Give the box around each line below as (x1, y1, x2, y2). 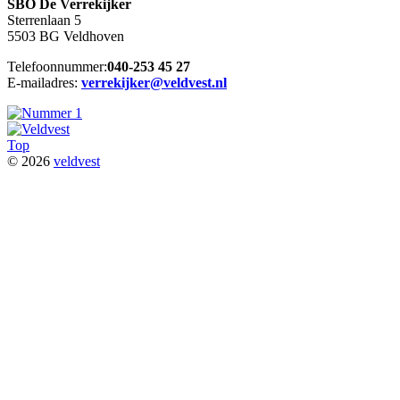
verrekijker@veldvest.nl (81, 74, 227, 90)
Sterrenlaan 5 (7, 12, 81, 28)
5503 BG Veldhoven (7, 28, 124, 44)
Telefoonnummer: (7, 58, 107, 74)
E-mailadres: (7, 74, 81, 90)
